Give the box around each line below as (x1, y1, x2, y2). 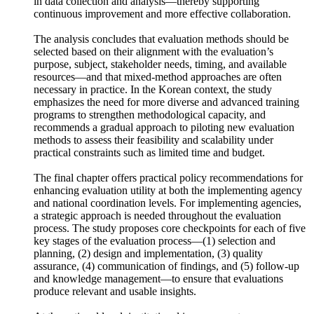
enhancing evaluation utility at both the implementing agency (34, 205, 302, 217)
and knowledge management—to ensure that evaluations (34, 294, 283, 306)
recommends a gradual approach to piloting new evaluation (34, 142, 294, 154)
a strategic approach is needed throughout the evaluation (34, 231, 281, 243)
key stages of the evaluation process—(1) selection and (34, 256, 275, 268)
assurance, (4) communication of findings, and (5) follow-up (34, 281, 299, 293)
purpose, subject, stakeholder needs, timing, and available (34, 79, 287, 91)
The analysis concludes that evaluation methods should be (34, 54, 289, 66)
